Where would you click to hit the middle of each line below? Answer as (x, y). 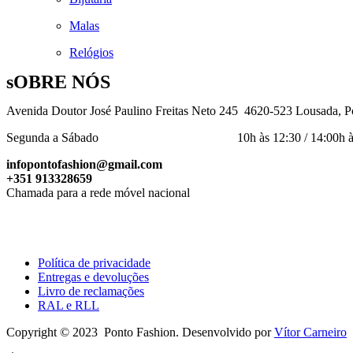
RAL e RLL (69, 306)
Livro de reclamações (91, 292)
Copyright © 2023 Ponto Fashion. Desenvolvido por (140, 333)
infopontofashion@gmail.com (84, 165)
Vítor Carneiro (310, 333)
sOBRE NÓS (58, 82)
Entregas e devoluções (93, 277)
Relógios (91, 53)
